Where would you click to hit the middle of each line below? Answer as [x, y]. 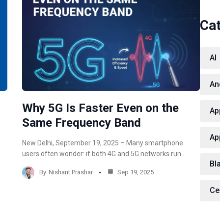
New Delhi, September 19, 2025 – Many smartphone [103, 143]
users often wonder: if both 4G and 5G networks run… [104, 153]
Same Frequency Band [82, 123]
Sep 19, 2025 [135, 172]
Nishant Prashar [71, 172]
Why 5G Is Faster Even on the [101, 108]
